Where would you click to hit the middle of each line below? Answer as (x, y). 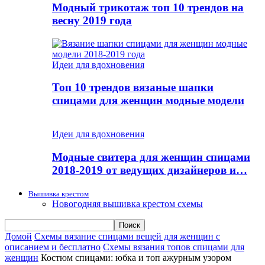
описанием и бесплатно (53, 247)
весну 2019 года (92, 21)
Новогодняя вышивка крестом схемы (127, 203)
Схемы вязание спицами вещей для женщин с (127, 236)
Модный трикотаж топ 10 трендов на (148, 8)
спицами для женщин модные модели (148, 101)
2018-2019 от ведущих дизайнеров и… (150, 170)
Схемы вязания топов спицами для (174, 247)
